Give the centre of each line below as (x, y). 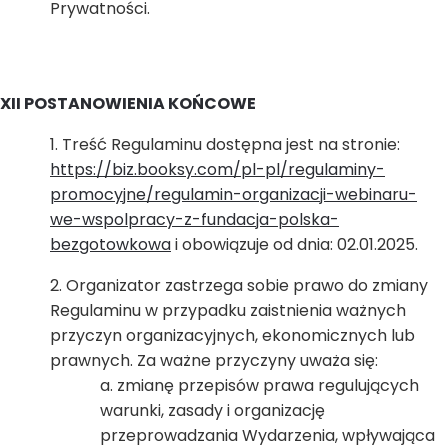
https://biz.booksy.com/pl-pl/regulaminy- (217, 169)
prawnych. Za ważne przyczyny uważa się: (214, 360)
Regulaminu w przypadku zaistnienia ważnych (228, 310)
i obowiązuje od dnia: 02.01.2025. (294, 244)
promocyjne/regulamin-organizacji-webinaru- (233, 194)
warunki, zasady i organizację (212, 410)
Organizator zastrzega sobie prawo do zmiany (247, 285)
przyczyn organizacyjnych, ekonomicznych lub (232, 335)
